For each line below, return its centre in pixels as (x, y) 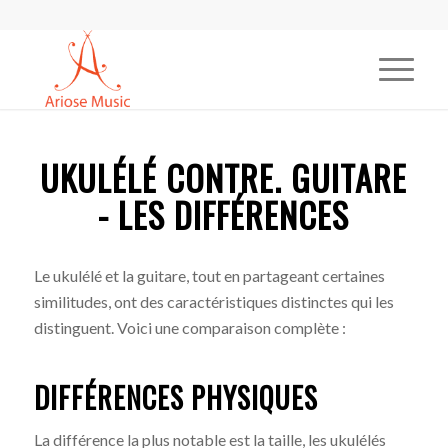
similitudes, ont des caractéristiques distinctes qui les (213, 301)
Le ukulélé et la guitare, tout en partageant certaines (209, 275)
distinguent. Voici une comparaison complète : (189, 327)
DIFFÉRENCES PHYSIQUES (175, 397)
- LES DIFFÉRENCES (224, 214)
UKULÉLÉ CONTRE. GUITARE (224, 177)
